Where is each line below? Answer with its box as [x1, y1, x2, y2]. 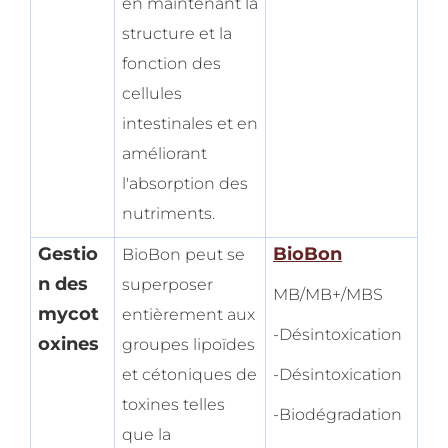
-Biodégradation [273, 405, 402, 425]
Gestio [38, 243, 98, 266]
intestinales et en [122, 114, 258, 134]
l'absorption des [122, 174, 248, 194]
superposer [122, 275, 213, 295]
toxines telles [122, 395, 225, 415]
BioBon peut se [122, 245, 245, 265]
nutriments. [122, 204, 215, 224]
